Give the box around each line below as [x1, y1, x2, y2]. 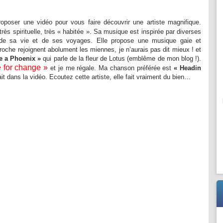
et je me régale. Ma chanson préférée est [48, 64, 174, 72]
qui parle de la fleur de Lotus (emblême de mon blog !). [41, 55, 202, 62]
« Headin [174, 64, 202, 72]
